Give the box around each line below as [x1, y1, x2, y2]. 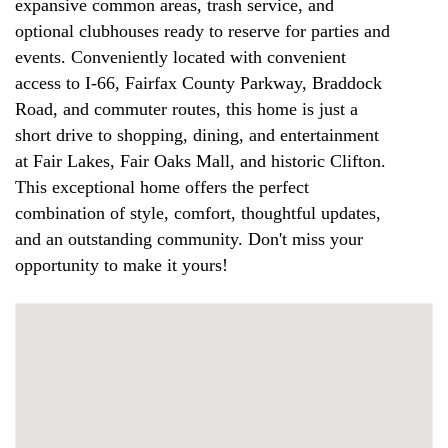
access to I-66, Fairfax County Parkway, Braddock [15, 73, 382, 93]
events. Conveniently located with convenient [15, 47, 346, 67]
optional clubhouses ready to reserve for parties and [15, 21, 390, 41]
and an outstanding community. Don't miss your [15, 229, 363, 249]
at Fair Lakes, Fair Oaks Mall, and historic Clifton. [15, 151, 386, 171]
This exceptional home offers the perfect [15, 177, 309, 197]
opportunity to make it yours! [15, 255, 228, 275]
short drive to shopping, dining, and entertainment [15, 125, 379, 145]
